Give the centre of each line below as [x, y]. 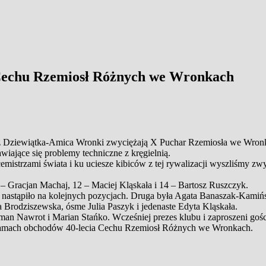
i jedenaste [156, 206]
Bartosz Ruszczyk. [213, 185]
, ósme [75, 206]
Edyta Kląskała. [208, 206]
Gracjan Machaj [38, 185]
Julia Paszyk [111, 206]
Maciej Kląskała [122, 185]
